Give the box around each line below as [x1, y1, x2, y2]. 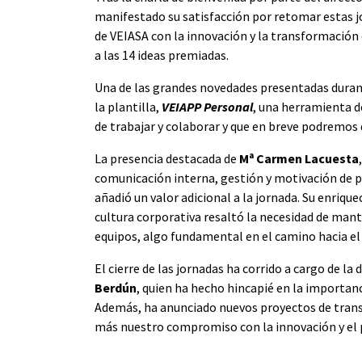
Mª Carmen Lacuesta [239, 149, 359, 166]
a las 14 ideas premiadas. [95, 46, 229, 63]
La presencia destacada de [95, 149, 239, 166]
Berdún [95, 279, 137, 296]
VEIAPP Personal [162, 98, 253, 115]
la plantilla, [95, 98, 162, 115]
